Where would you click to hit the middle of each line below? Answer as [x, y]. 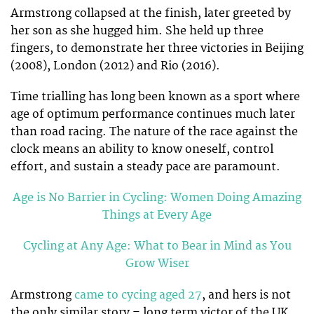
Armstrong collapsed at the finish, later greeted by [151, 13]
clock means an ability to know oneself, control [142, 149]
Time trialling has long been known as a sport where [155, 96]
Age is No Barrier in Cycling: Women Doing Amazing [157, 198]
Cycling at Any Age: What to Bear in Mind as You [157, 246]
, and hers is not [246, 295]
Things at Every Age [157, 216]
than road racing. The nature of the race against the [154, 131]
